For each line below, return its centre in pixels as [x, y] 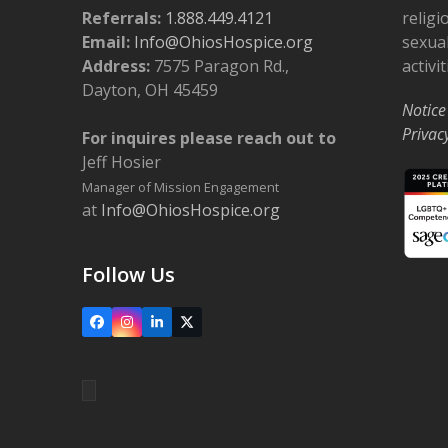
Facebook [127, 327]
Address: [116, 66]
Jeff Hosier [122, 162]
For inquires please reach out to [209, 138]
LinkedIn [182, 327]
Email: [106, 42]
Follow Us [129, 275]
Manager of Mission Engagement [181, 187]
